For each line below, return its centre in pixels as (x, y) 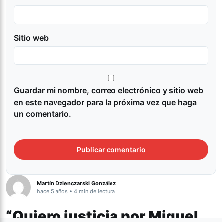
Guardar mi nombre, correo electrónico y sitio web (109, 90)
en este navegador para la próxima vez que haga (105, 102)
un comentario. (43, 114)
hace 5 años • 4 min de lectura (76, 191)
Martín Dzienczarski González (76, 183)
